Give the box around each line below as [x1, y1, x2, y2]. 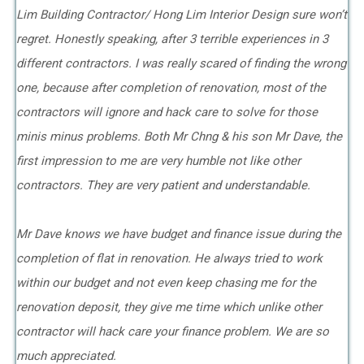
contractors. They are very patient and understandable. [16, 178, 314, 193]
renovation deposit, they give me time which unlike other [16, 300, 322, 314]
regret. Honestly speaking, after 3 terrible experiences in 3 [16, 32, 328, 46]
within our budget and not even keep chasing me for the [16, 275, 316, 290]
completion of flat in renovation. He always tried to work [16, 251, 323, 266]
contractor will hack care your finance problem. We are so [16, 324, 329, 339]
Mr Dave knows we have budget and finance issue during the [16, 227, 341, 241]
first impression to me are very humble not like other [16, 154, 301, 168]
